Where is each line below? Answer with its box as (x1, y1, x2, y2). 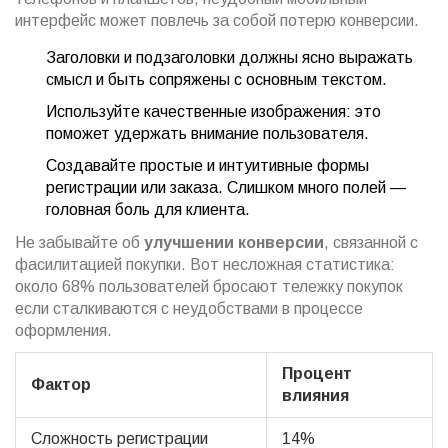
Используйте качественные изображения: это (46, 102, 381, 120)
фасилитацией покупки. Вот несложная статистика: (15, 255, 395, 273)
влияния (282, 386, 349, 404)
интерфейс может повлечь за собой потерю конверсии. (15, 11, 419, 29)
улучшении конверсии (144, 233, 324, 251)
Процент (282, 364, 352, 382)
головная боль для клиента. (46, 200, 250, 218)
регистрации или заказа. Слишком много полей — (46, 178, 406, 196)
